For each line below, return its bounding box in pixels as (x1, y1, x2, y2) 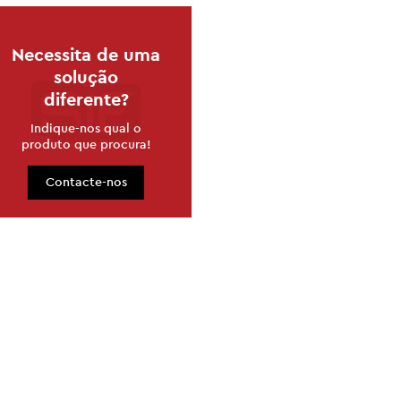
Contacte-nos (45, 176, 127, 189)
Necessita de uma (12, 46, 160, 64)
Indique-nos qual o (30, 122, 141, 135)
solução (54, 68, 118, 87)
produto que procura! (21, 138, 151, 151)
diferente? (43, 90, 129, 109)
